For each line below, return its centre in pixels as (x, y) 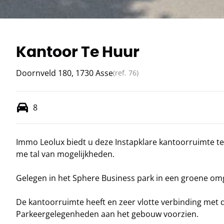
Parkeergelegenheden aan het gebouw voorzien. (107, 214)
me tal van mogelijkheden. (67, 154)
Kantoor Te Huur (78, 52)
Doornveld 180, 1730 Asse (64, 73)
